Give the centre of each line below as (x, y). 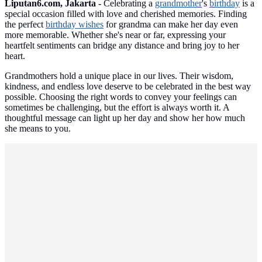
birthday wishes (75, 25)
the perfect (25, 25)
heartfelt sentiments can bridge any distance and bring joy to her (122, 46)
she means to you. (38, 129)
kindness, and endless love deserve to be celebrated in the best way (128, 87)
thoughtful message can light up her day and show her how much (125, 118)
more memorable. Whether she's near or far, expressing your (115, 35)
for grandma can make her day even (171, 25)
